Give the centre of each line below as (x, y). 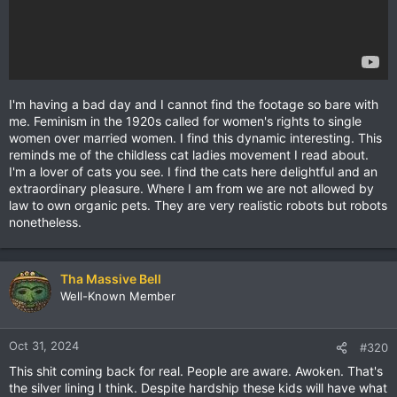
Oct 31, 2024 (44, 346)
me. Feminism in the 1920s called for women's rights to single (185, 121)
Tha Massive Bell (111, 279)
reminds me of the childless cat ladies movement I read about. (189, 155)
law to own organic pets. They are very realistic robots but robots (198, 206)
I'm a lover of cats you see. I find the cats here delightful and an (193, 172)
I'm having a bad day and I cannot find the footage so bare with (194, 105)
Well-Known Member (118, 296)
